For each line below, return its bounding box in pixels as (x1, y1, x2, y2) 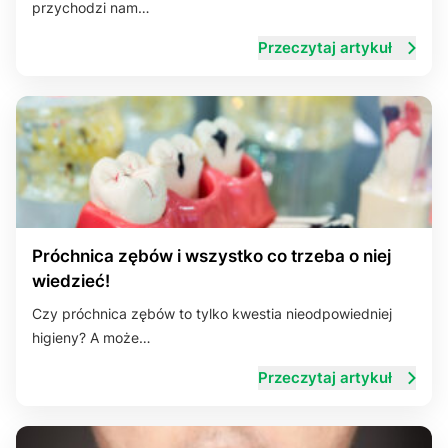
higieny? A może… (32, 329, 151, 346)
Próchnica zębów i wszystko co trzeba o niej (32, 246, 391, 266)
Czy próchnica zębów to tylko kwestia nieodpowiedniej (32, 305, 392, 322)
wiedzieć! (32, 271, 110, 291)
